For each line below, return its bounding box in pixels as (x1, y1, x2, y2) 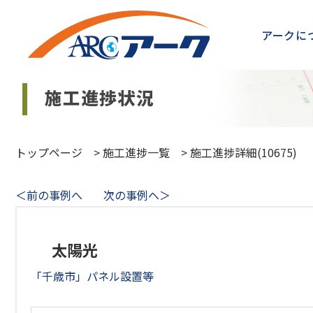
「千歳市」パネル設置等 (31, 268, 154, 284)
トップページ (15, 144, 82, 161)
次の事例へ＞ (103, 187, 170, 203)
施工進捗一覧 (103, 144, 170, 161)
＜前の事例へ (15, 187, 82, 203)
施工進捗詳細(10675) (190, 144, 297, 161)
